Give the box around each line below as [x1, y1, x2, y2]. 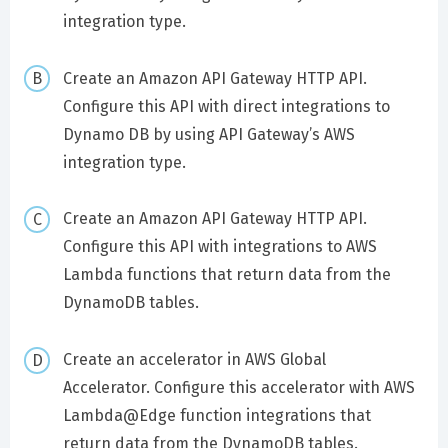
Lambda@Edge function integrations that [62, 406, 371, 426]
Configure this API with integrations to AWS [62, 237, 377, 257]
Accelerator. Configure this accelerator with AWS [62, 378, 415, 398]
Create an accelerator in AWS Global [62, 350, 326, 370]
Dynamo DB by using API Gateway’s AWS [62, 124, 355, 144]
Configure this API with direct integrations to [62, 96, 390, 116]
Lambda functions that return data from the [62, 265, 391, 285]
